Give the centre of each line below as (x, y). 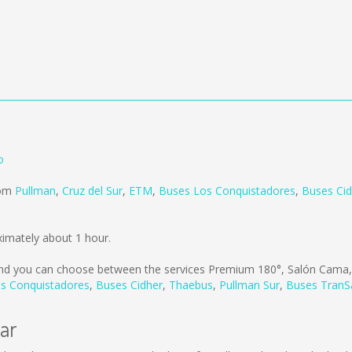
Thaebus (191, 285)
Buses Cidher (129, 285)
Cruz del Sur (92, 191)
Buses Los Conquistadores (227, 191)
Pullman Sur (249, 285)
